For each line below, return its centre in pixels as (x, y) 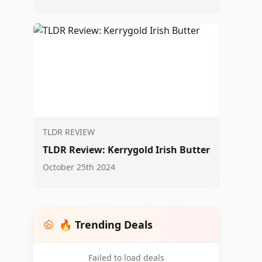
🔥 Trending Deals (106, 225)
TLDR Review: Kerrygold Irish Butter (126, 150)
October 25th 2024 (79, 167)
